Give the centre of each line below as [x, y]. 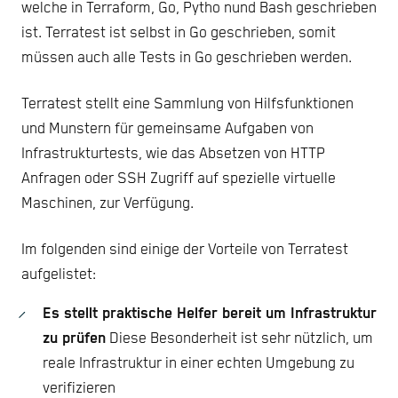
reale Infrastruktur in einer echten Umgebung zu [199, 364]
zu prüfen [74, 339]
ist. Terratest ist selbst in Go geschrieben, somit [179, 34]
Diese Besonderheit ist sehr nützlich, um [239, 339]
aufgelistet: [59, 275]
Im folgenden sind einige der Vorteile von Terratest [185, 251]
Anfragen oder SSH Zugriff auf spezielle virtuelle [179, 179]
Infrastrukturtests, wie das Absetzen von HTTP [173, 155]
